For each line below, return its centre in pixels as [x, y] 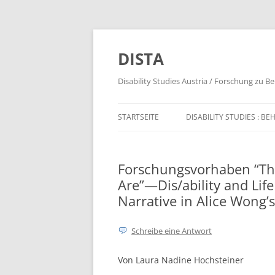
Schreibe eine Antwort [172, 231]
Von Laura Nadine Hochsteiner [181, 260]
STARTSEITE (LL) [149, 143]
